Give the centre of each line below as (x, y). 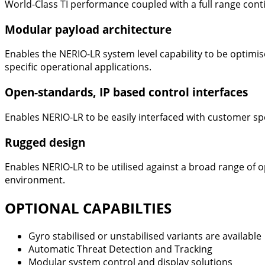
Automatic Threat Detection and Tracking (120, 249)
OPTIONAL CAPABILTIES (88, 208)
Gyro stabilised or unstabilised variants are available (145, 236)
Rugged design (45, 142)
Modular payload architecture (88, 29)
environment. (35, 180)
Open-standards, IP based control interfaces (126, 92)
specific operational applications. (78, 67)
